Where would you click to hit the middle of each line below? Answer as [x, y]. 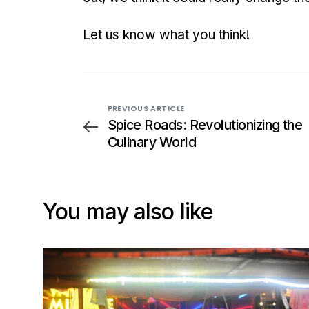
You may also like [128, 212]
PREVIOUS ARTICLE [146, 109]
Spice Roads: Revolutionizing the [205, 125]
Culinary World [151, 142]
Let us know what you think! [166, 35]
